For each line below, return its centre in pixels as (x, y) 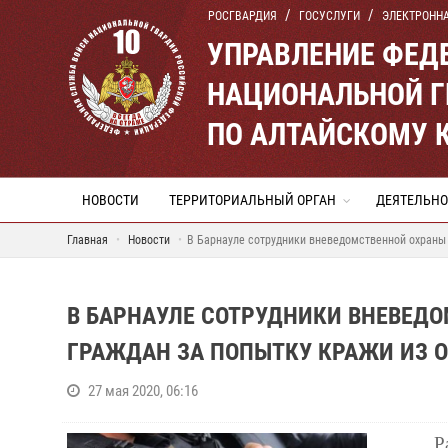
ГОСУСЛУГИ (329, 16)
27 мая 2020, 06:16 (143, 391)
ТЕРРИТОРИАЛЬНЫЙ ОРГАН (252, 200)
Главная (87, 240)
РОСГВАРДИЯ (242, 16)
